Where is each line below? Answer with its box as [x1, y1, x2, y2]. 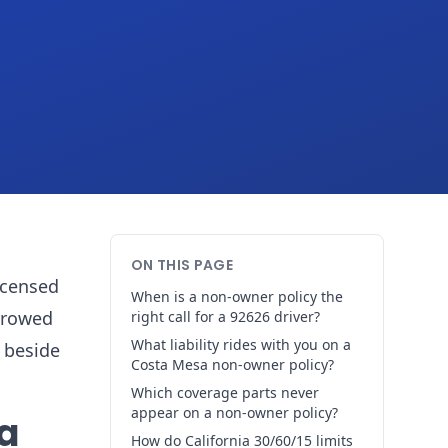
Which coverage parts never [131, 383, 319, 402]
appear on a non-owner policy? [131, 403, 338, 422]
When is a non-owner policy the [131, 287, 343, 306]
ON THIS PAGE [131, 255, 234, 275]
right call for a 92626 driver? [131, 307, 320, 326]
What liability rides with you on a [131, 335, 351, 354]
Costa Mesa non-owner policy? [131, 355, 334, 374]
